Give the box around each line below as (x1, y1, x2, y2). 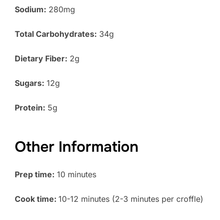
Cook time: (15, 193, 58, 204)
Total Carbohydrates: (15, 29, 97, 39)
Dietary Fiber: (15, 54, 67, 64)
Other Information (15, 137, 138, 156)
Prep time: (15, 169, 55, 179)
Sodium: (15, 4, 46, 15)
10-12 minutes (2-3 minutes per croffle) (58, 193, 203, 204)
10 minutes (55, 169, 96, 179)
